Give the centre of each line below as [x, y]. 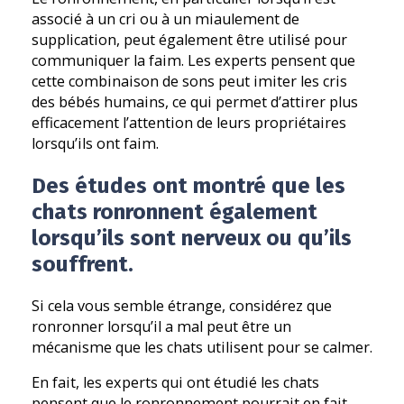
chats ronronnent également [174, 212]
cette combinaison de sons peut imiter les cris [189, 82]
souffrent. [83, 264]
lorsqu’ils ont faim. [95, 144]
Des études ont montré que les [188, 186]
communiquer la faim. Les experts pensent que [193, 61]
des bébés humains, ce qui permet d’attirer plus [195, 102]
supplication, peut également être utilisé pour [189, 40]
